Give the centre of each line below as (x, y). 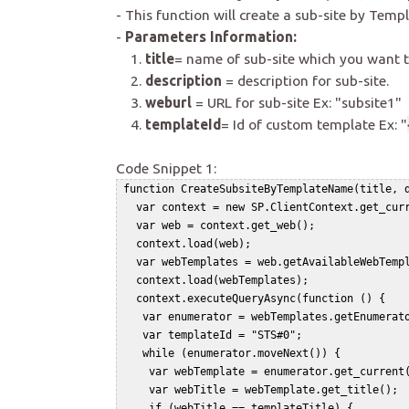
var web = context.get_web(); (225, 226)
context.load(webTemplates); (222, 281)
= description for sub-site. (305, 81)
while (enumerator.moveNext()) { (238, 354)
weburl (170, 103)
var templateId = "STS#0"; (219, 336)
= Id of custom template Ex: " (314, 125)
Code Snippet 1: (166, 168)
